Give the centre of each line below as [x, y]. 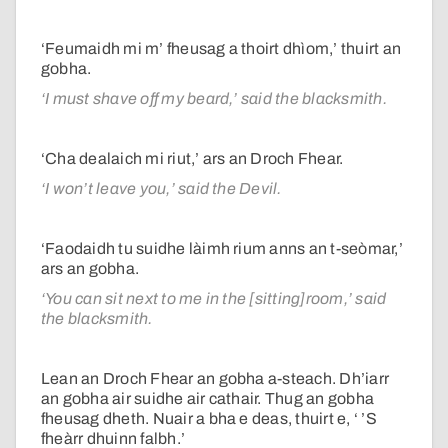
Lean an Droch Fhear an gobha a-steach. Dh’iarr [215, 379]
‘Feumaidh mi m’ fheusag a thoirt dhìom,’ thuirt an [221, 49]
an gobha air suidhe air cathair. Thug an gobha [208, 399]
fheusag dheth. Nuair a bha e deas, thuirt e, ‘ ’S [209, 419]
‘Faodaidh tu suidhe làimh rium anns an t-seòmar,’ [222, 249]
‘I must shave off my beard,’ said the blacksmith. [214, 99]
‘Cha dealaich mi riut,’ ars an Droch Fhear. [192, 159]
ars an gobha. [90, 269]
